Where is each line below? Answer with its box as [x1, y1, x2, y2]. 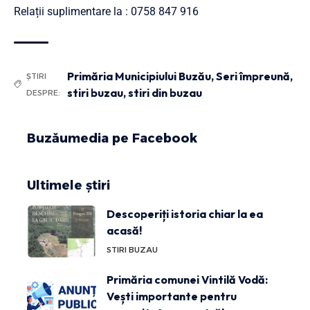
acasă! [107, 223, 142, 237]
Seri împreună [216, 69, 290, 83]
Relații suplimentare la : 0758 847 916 [14, 4, 199, 18]
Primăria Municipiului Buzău [67, 69, 211, 83]
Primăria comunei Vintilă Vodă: [107, 272, 268, 286]
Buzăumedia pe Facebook [27, 130, 197, 146]
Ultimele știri [27, 177, 110, 193]
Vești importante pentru [107, 289, 237, 303]
